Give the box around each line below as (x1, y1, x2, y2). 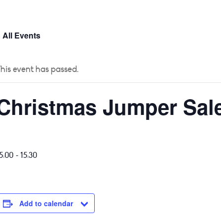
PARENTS (177, 17, 205, 26)
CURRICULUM (36, 17, 81, 26)
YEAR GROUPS (106, 17, 152, 26)
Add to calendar (19, 198, 73, 208)
